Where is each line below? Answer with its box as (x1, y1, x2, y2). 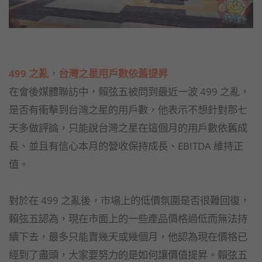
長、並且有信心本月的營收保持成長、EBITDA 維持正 (9, 139, 243, 153)
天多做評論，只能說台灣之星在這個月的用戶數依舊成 (9, 120, 247, 135)
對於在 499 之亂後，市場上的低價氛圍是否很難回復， (9, 193, 250, 208)
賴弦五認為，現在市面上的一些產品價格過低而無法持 (9, 211, 247, 226)
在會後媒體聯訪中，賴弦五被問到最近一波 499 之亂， (9, 84, 250, 99)
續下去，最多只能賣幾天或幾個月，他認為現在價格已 (9, 229, 247, 244)
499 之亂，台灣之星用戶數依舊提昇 (9, 66, 168, 81)
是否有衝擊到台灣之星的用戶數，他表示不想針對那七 (9, 102, 247, 117)
